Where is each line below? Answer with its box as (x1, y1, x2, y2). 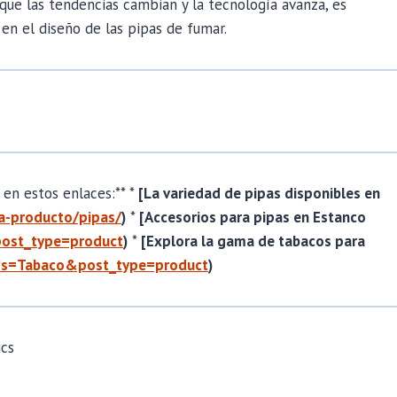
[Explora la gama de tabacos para (141, 230, 365, 251)
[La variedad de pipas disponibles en (138, 183, 380, 203)
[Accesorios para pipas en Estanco (139, 206, 366, 227)
